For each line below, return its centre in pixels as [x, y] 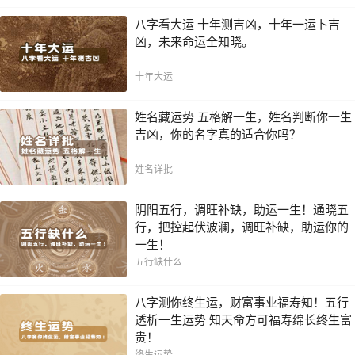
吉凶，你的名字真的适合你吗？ [218, 135]
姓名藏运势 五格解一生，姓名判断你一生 [243, 117]
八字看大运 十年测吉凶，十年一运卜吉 [237, 25]
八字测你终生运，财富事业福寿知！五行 [242, 303]
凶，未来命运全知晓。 [194, 42]
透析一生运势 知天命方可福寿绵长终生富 [243, 320]
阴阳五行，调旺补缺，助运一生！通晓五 [242, 210]
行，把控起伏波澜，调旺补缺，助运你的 [242, 227]
